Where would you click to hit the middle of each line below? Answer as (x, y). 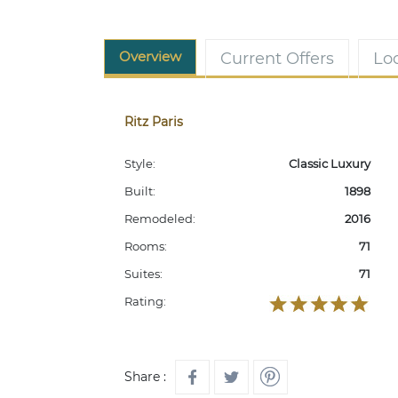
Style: (140, 163)
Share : (145, 377)
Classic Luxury (329, 163)
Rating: (145, 301)
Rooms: (146, 246)
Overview (150, 56)
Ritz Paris (154, 122)
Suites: (143, 274)
